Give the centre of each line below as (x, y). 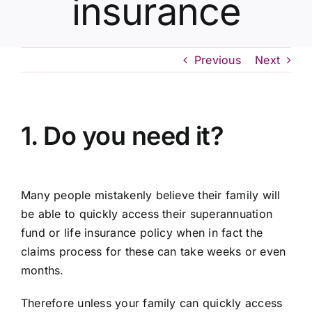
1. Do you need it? (122, 136)
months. (42, 270)
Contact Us (159, 23)
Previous (217, 60)
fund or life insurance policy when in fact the (142, 232)
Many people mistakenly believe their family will (150, 195)
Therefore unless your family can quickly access (151, 303)
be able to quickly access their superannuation (147, 213)
